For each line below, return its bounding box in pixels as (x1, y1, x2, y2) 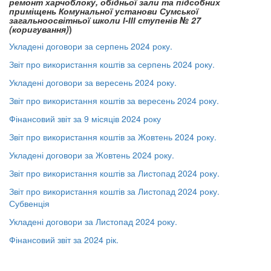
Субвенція (9, 197, 50, 209)
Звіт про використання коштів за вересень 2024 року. (9, 94, 219, 106)
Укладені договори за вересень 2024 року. (9, 76, 177, 88)
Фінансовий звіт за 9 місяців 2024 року (9, 113, 161, 125)
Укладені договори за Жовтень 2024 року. (9, 149, 174, 161)
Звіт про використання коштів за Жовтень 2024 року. (9, 131, 217, 143)
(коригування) (9, 23, 69, 35)
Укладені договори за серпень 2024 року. (9, 40, 172, 52)
